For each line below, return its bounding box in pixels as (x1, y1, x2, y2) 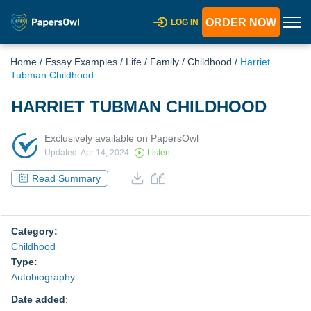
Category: (11, 226, 58, 237)
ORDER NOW (205, 17, 276, 28)
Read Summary (32, 172, 101, 184)
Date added (11, 294, 65, 305)
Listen (147, 148, 170, 158)
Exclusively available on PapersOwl (44, 132, 199, 144)
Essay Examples (45, 56, 117, 67)
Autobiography (11, 271, 75, 283)
